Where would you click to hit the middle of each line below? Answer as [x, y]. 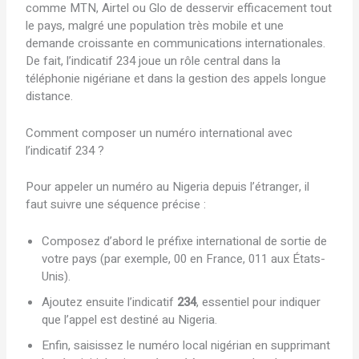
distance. [50, 97]
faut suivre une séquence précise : [116, 204]
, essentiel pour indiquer [259, 302]
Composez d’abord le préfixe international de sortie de [185, 241]
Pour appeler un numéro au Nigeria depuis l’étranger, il [168, 186]
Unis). [56, 276]
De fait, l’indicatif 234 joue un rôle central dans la [153, 61]
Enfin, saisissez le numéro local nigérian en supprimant [186, 345]
